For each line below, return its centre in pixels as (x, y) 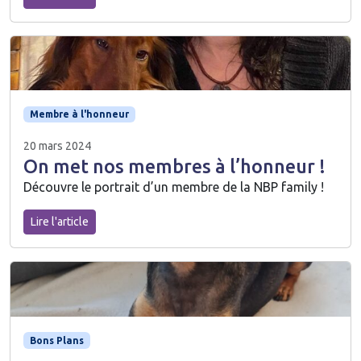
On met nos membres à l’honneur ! (174, 166)
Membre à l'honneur (79, 114)
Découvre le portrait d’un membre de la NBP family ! (174, 187)
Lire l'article (60, 222)
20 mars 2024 (57, 146)
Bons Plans (56, 340)
